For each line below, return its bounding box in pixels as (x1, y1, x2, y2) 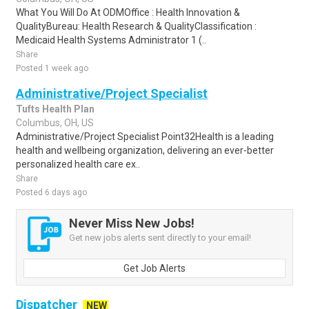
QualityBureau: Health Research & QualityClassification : (16, 21, 257, 32)
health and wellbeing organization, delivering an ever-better (16, 145, 274, 156)
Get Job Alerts (123, 263, 186, 274)
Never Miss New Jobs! (69, 216, 195, 230)
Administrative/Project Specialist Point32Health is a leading (16, 131, 274, 142)
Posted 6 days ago (16, 188, 87, 197)
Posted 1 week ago (16, 63, 88, 73)
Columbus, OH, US (16, 117, 94, 128)
